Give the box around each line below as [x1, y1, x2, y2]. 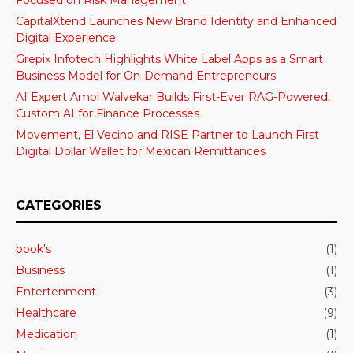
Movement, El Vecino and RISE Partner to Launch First [16, 127, 319, 142]
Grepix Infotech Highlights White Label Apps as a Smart [16, 51, 323, 66]
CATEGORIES [16, 197, 102, 213]
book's [16, 241, 51, 256]
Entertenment [16, 284, 96, 299]
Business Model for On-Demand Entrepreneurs [16, 68, 276, 83]
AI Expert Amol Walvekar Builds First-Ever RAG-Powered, [16, 89, 330, 104]
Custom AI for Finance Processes [16, 106, 199, 121]
